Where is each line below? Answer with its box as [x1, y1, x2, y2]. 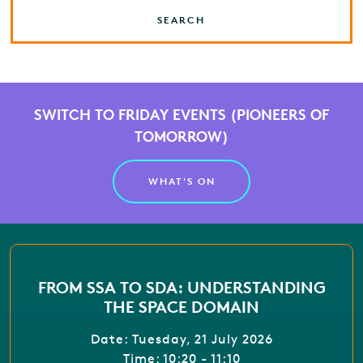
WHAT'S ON [147, 174, 216, 187]
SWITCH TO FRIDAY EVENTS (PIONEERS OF [34, 104, 329, 123]
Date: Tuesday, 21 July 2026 [90, 331, 273, 347]
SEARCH [157, 13, 206, 26]
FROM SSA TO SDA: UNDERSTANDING [37, 276, 326, 297]
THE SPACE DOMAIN [104, 296, 259, 317]
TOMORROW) [135, 126, 228, 145]
